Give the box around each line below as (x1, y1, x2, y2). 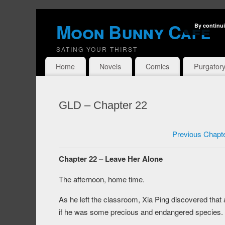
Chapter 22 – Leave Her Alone (59, 153, 163, 165)
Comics (145, 61, 169, 72)
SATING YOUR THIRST (56, 45, 138, 53)
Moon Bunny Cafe (56, 19, 210, 45)
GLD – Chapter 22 (59, 99, 147, 112)
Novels (99, 61, 122, 72)
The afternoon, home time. (59, 174, 145, 185)
